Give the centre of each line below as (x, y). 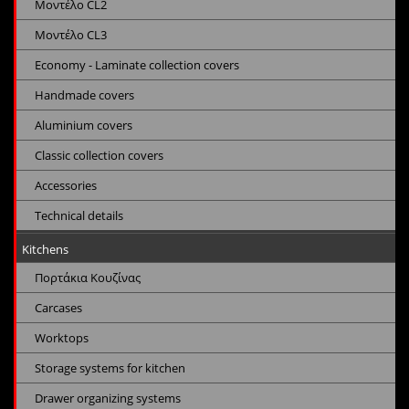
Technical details (79, 216)
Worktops (62, 338)
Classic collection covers (99, 156)
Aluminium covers (84, 126)
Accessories (66, 186)
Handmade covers (84, 95)
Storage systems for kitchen (110, 368)
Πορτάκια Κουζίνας (88, 278)
